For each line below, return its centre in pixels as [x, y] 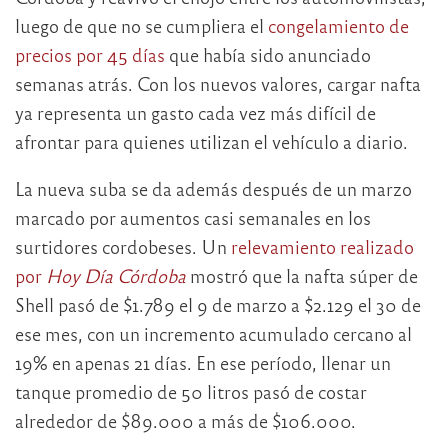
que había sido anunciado [268, 54]
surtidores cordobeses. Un [121, 246]
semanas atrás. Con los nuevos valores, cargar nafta [218, 83]
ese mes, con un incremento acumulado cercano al [213, 333]
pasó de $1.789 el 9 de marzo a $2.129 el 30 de [237, 304]
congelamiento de [338, 25]
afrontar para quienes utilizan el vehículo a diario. [211, 141]
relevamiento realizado [320, 246]
